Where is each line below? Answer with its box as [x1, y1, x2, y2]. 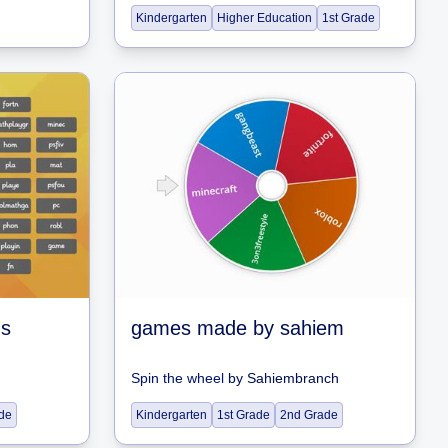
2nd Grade [280, 408, 338, 422]
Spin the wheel [131, 370, 224, 386]
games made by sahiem [131, 317, 344, 339]
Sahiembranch [247, 370, 339, 386]
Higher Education [217, 11, 312, 25]
